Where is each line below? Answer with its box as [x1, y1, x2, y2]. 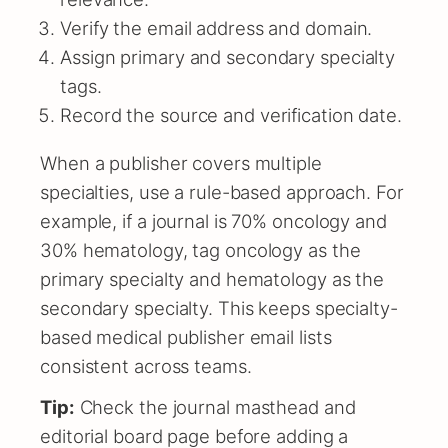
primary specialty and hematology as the [40, 267, 385, 290]
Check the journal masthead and [74, 395, 356, 418]
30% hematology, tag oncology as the [40, 238, 361, 261]
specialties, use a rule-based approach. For [40, 180, 404, 203]
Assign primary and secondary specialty [60, 46, 396, 69]
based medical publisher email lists [40, 325, 332, 348]
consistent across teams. [40, 354, 252, 377]
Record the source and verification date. [60, 104, 402, 127]
